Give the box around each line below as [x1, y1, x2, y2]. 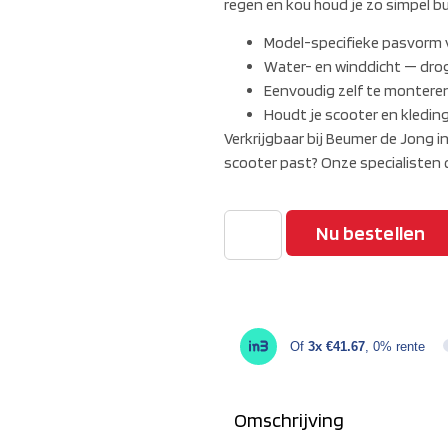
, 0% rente [365, 338, 425, 354]
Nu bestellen [316, 220, 426, 245]
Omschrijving [234, 407, 344, 432]
